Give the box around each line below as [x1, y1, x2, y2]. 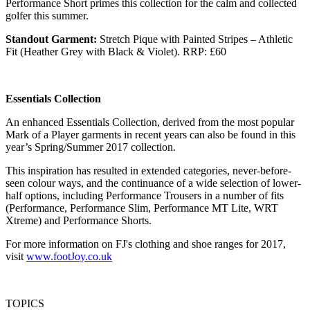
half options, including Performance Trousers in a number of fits [6, 190, 284, 202]
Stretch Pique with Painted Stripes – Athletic [97, 33, 293, 46]
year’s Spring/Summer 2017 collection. [6, 141, 176, 154]
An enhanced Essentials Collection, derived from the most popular [6, 116, 294, 129]
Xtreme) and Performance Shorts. [6, 215, 152, 227]
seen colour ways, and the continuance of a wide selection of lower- [6, 177, 301, 190]
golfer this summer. [6, 10, 89, 22]
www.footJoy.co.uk [26, 250, 112, 263]
